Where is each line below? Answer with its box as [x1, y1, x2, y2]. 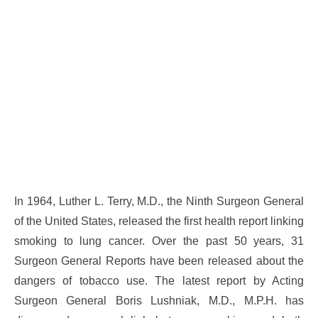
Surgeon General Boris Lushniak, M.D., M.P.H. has [13, 294, 305, 307]
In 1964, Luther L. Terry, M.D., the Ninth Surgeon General [13, 194, 305, 207]
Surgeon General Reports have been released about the [13, 254, 305, 267]
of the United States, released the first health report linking [13, 214, 305, 227]
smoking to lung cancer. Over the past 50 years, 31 [13, 234, 305, 247]
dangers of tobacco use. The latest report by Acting [13, 274, 305, 287]
